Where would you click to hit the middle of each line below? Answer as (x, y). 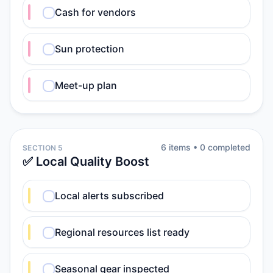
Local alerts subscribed (109, 196)
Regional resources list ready (122, 232)
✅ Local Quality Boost (86, 161)
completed (228, 147)
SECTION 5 (43, 148)
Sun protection (90, 49)
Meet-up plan (86, 85)
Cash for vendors (95, 12)
